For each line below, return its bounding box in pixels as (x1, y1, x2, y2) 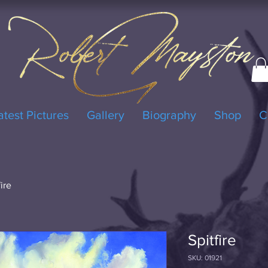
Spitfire (188, 231, 236, 248)
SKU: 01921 (188, 253, 222, 262)
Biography (142, 108, 196, 121)
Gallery (87, 108, 124, 121)
